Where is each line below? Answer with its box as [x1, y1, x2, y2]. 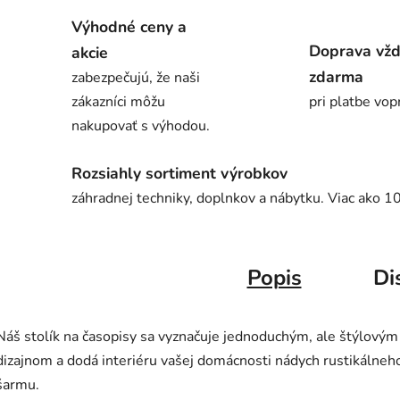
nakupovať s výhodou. [71, 116, 210, 137]
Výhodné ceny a [71, 16, 187, 38]
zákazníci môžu [71, 92, 165, 112]
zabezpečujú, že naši [71, 68, 200, 88]
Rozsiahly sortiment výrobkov [71, 162, 287, 184]
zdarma [309, 66, 363, 88]
